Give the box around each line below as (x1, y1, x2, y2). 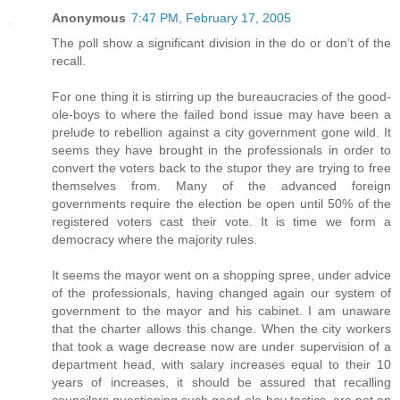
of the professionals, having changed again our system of (52, 286, 391, 301)
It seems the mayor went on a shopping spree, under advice (52, 268, 391, 283)
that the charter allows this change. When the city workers (52, 321, 391, 337)
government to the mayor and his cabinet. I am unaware (52, 304, 391, 319)
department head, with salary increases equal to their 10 (52, 357, 391, 372)
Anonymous (52, 11, 126, 26)
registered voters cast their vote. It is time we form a (52, 214, 391, 229)
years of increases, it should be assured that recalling (52, 375, 391, 390)
